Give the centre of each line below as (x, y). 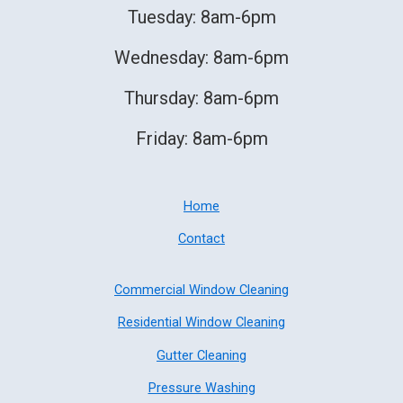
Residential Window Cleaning (201, 322)
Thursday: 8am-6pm (201, 99)
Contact (201, 239)
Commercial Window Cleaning (201, 289)
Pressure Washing (201, 387)
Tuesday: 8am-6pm (201, 18)
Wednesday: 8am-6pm (201, 58)
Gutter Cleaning (201, 355)
